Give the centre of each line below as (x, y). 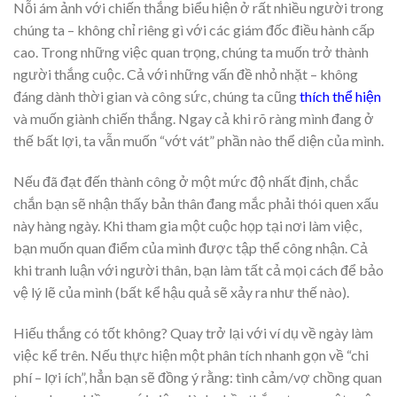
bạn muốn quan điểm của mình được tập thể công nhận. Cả (191, 248)
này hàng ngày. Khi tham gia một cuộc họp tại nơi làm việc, (187, 226)
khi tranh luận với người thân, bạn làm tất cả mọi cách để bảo (198, 270)
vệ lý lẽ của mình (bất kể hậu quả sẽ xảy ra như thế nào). (181, 292)
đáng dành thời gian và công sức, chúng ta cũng (156, 97)
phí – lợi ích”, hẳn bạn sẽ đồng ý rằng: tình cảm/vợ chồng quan (198, 377)
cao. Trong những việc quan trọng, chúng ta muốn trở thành (191, 52)
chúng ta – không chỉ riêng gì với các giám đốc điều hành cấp (194, 30)
